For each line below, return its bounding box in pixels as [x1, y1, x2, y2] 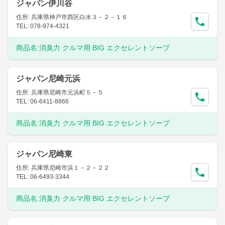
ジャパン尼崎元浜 [16, 74, 80, 83]
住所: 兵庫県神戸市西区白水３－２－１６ [16, 14, 128, 21]
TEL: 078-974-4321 [16, 23, 69, 30]
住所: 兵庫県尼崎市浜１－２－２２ [16, 164, 109, 171]
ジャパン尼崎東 [16, 150, 72, 158]
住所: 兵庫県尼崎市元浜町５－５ [16, 89, 103, 96]
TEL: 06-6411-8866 [16, 98, 69, 105]
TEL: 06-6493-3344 [16, 173, 69, 180]
